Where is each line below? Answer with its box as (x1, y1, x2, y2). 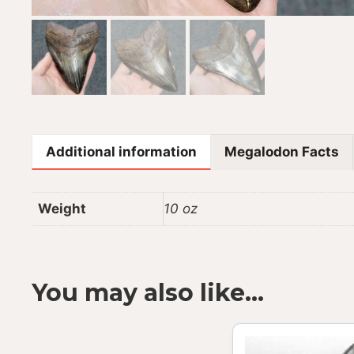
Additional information (46, 143, 197, 160)
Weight (38, 200, 86, 217)
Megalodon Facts (224, 143, 339, 160)
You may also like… (32, 278, 264, 308)
